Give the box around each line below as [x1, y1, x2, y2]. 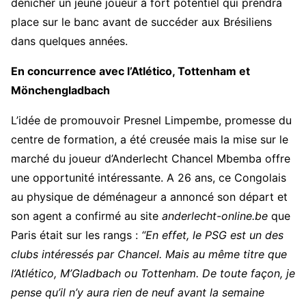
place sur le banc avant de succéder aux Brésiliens [11, 15, 272, 29]
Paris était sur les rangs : [11, 228, 141, 242]
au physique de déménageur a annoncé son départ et [11, 190, 288, 204]
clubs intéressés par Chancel [11, 247, 159, 261]
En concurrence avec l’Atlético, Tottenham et [11, 64, 250, 78]
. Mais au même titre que [159, 247, 287, 261]
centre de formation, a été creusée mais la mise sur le [11, 133, 288, 146]
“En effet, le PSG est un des [141, 228, 283, 242]
